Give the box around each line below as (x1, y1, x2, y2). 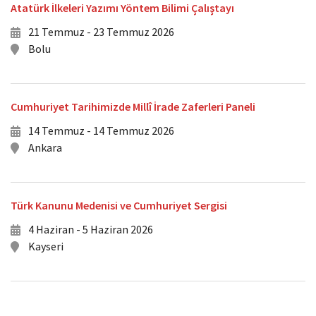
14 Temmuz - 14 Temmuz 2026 (28, 123, 174, 138)
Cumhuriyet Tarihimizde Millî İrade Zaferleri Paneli (11, 99, 255, 114)
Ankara (28, 140, 62, 154)
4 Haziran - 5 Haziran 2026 (28, 222, 153, 236)
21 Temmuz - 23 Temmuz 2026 (28, 25, 174, 39)
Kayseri (28, 239, 63, 253)
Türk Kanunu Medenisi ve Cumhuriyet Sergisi (11, 198, 227, 212)
